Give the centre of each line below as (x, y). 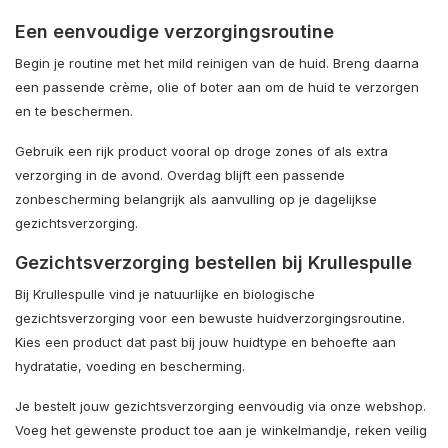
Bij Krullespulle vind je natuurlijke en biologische (165, 293)
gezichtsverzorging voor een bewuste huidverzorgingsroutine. (210, 317)
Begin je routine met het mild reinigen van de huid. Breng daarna (217, 62)
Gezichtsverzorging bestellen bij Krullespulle (213, 262)
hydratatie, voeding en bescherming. (130, 365)
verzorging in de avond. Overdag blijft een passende (180, 174)
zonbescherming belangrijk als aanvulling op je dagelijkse (196, 198)
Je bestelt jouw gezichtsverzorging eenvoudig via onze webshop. (220, 405)
